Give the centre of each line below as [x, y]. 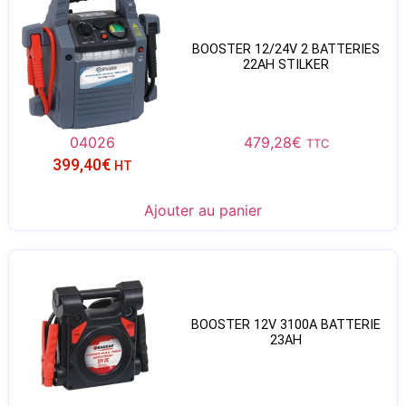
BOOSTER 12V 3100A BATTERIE [286, 325]
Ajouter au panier [203, 210]
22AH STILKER [286, 65]
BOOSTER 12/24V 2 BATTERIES [286, 50]
